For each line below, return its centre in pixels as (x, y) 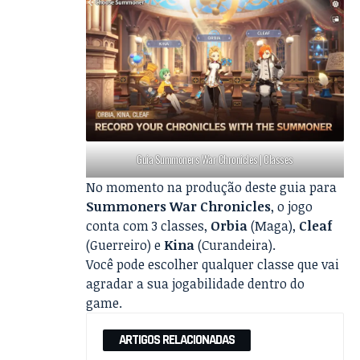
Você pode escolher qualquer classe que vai (213, 265)
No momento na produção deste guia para (212, 188)
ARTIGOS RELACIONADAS (177, 340)
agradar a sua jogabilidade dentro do (196, 284)
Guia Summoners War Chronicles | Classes (215, 160)
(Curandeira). (235, 245)
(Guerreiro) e (125, 245)
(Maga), (275, 226)
